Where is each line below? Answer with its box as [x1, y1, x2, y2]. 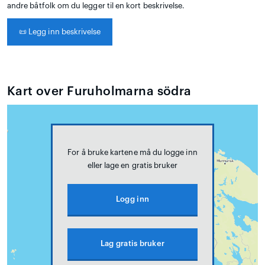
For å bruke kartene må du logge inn [67, 148, 198, 156]
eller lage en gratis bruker [87, 161, 178, 169]
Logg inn [115, 195, 150, 203]
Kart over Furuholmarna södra [7, 85, 192, 98]
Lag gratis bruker [100, 239, 165, 247]
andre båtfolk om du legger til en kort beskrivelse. [7, 1, 185, 9]
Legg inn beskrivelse [27, 27, 101, 35]
